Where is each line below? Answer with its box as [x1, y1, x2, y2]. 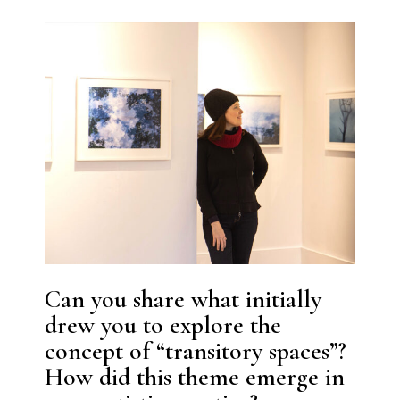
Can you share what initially [45, 283, 322, 314]
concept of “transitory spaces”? [45, 335, 347, 366]
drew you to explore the [45, 309, 282, 340]
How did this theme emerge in [45, 361, 346, 392]
